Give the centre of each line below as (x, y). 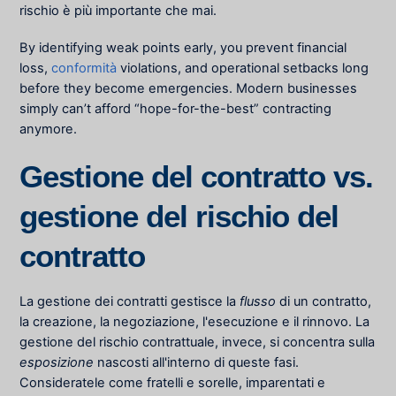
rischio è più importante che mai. (120, 11)
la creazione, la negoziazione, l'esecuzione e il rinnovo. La (195, 321)
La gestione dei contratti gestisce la (130, 301)
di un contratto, (324, 301)
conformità (84, 69)
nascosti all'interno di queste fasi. (197, 362)
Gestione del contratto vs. (197, 177)
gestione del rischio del (179, 217)
